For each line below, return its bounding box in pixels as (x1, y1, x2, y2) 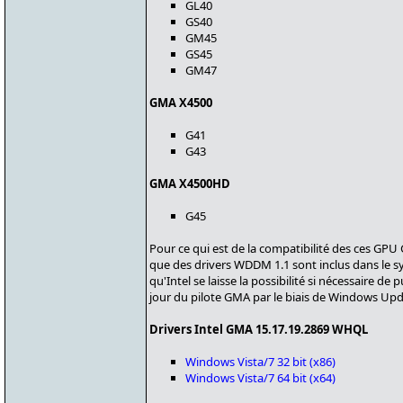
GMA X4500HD (149, 175, 230, 192)
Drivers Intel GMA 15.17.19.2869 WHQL (149, 321, 368, 337)
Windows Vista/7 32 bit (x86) (185, 354, 336, 370)
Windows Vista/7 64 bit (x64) (185, 370, 336, 386)
